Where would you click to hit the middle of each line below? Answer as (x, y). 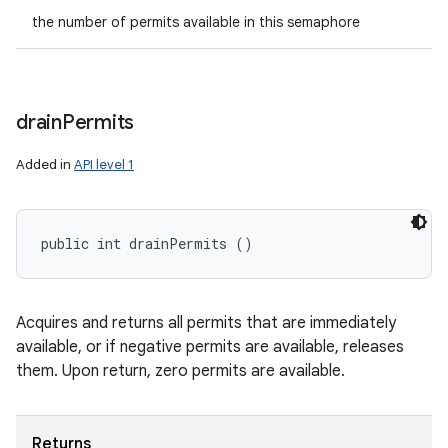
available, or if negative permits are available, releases (210, 347)
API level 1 (104, 164)
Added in (45, 164)
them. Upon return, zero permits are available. (180, 371)
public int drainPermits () (147, 243)
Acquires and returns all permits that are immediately (206, 323)
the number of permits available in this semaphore (196, 22)
